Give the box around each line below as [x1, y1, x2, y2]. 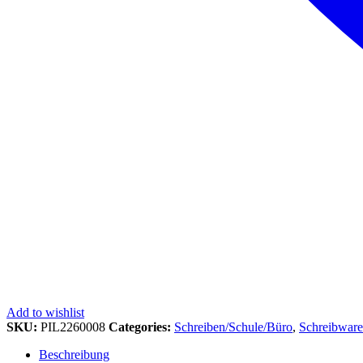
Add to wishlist [6, 305, 84, 319]
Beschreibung [39, 347, 109, 361]
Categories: [109, 319, 174, 334]
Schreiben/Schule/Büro [174, 319, 293, 334]
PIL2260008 [41, 319, 109, 334]
